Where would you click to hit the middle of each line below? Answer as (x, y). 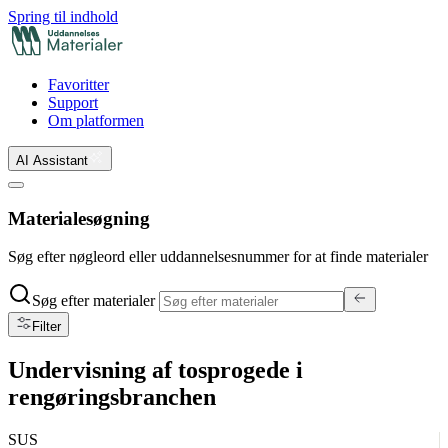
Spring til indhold (63, 16)
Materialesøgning (79, 218)
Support (73, 102)
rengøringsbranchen (112, 397)
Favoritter (78, 84)
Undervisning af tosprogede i (155, 370)
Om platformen (96, 120)
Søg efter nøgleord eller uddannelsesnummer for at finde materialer (218, 257)
